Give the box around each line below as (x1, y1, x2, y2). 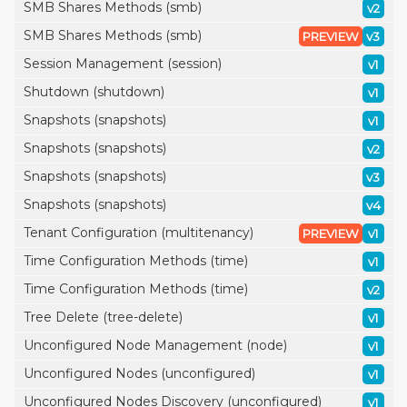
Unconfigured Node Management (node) (23, 337, 287, 353)
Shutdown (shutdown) (23, 84, 164, 100)
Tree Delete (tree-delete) (23, 309, 183, 325)
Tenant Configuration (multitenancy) (23, 224, 253, 241)
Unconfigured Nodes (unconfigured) (23, 365, 255, 382)
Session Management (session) (23, 55, 222, 72)
